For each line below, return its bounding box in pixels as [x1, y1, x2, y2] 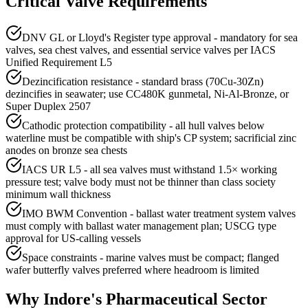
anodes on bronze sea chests [5, 144, 127, 157]
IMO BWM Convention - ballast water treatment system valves [22, 208, 296, 220]
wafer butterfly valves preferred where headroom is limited [5, 264, 259, 276]
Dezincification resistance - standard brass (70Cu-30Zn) [22, 76, 263, 88]
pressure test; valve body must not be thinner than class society [5, 176, 276, 188]
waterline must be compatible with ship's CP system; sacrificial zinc [5, 132, 296, 144]
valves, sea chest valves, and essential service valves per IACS [5, 44, 276, 56]
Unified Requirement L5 [5, 56, 112, 69]
